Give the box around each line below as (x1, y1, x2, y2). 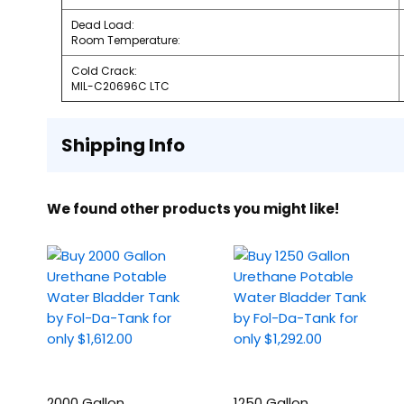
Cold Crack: (71, 62, 137, 78)
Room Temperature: (71, 32, 180, 48)
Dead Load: (71, 16, 134, 32)
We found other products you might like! (47, 198, 339, 218)
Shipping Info (61, 132, 185, 158)
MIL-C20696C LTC (71, 78, 170, 94)
